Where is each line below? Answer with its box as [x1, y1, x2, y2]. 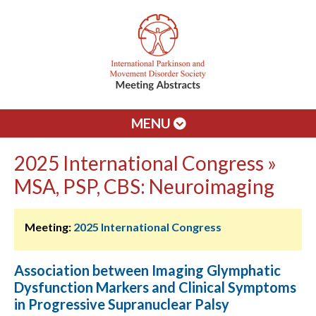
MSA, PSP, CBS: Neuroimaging [14, 174, 274, 198]
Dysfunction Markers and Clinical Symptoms [14, 279, 296, 296]
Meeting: [25, 220, 71, 233]
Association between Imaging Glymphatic [14, 262, 281, 279]
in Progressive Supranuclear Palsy [14, 296, 229, 312]
